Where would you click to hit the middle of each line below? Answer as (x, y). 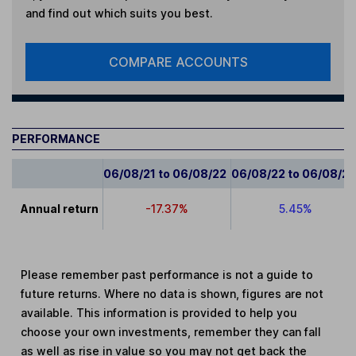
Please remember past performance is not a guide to (167, 275)
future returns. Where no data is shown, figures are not (172, 294)
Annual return (60, 209)
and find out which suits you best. (119, 14)
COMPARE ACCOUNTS (178, 62)
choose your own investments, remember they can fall (171, 332)
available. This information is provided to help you (159, 313)
